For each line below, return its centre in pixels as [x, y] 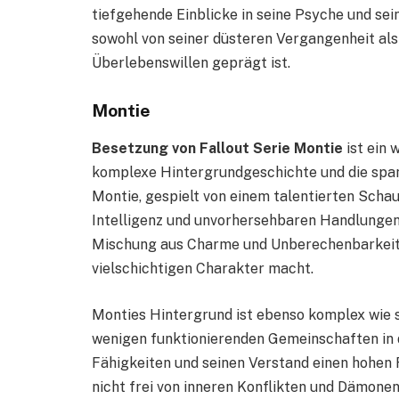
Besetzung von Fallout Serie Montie [217, 149]
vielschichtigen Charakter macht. [203, 269]
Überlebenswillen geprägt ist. [191, 62]
